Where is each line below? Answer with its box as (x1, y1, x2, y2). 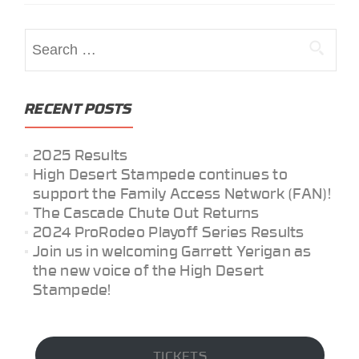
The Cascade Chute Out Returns (33, 202, 260, 222)
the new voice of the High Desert (33, 260, 264, 280)
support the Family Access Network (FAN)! (33, 183, 331, 203)
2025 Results (33, 144, 128, 164)
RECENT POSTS (25, 98, 132, 118)
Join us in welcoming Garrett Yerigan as (33, 240, 312, 260)
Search (24, 27, 75, 47)
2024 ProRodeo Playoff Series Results (33, 221, 305, 241)
